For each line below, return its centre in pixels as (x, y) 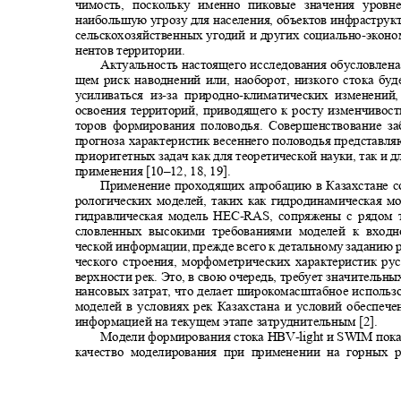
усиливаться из (119, 95)
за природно (203, 95)
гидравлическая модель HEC (157, 215)
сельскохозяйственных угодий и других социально (218, 34)
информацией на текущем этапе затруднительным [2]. (229, 321)
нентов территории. (133, 50)
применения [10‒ (123, 171)
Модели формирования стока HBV (198, 336)
